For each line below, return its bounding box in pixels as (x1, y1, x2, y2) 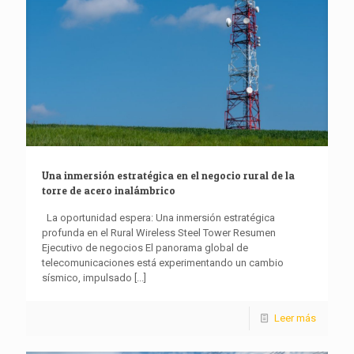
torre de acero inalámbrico (42, 184, 175, 198)
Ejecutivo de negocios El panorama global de (42, 242, 248, 254)
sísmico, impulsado (42, 272, 132, 284)
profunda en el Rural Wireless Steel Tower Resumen (42, 227, 276, 239)
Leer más (274, 312, 316, 325)
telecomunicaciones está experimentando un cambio (42, 257, 284, 269)
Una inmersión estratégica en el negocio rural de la (42, 169, 295, 183)
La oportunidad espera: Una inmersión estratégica (42, 212, 275, 224)
